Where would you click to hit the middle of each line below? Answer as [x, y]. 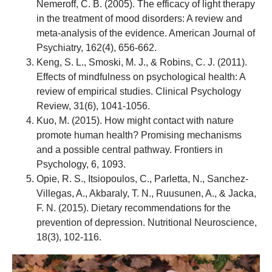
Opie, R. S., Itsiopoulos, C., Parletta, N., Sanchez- [142, 179]
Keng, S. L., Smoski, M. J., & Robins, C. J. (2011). [142, 62]
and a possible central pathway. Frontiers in [130, 150]
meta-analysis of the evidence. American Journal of [146, 33]
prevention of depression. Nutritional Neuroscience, [147, 223]
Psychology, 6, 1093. [81, 164]
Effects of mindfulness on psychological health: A [141, 77]
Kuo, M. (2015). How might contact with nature [135, 121]
